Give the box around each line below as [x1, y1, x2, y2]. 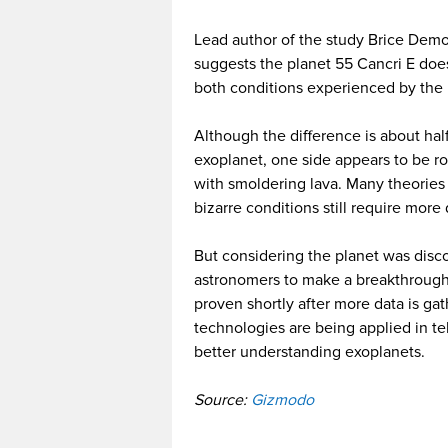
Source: [194, 390, 251, 411]
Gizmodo [251, 390, 314, 411]
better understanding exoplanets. [194, 342, 425, 363]
